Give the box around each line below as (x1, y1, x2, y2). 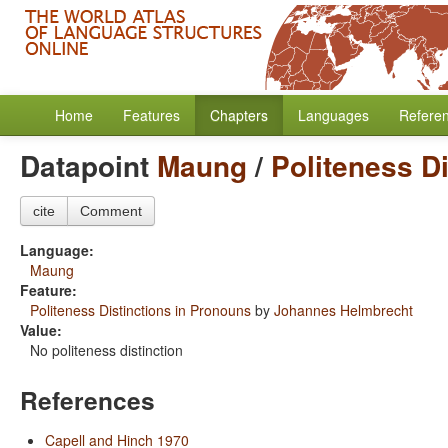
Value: (20, 320, 62, 340)
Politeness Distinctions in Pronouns (30, 300, 251, 320)
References (20, 382, 155, 418)
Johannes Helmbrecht (274, 300, 413, 320)
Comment (80, 203, 142, 219)
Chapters (210, 105, 268, 125)
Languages (298, 105, 369, 125)
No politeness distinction (30, 340, 183, 360)
